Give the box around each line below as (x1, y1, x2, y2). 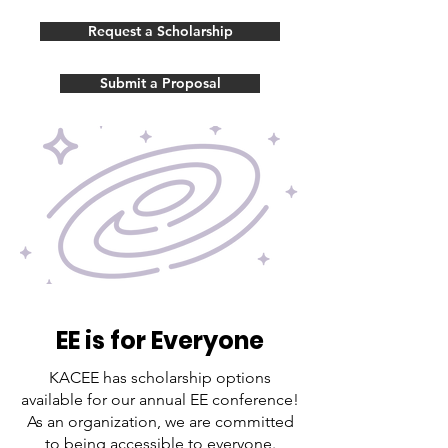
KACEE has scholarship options (49, 368, 271, 387)
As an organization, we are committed (26, 412, 294, 431)
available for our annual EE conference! (21, 390, 299, 409)
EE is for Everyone (56, 324, 264, 357)
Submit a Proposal (99, 74, 221, 92)
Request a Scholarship (87, 22, 233, 40)
